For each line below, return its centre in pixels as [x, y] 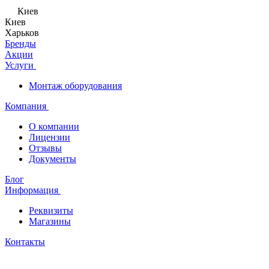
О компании [54, 126]
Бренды [20, 44]
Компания [27, 106]
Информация [33, 190]
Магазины [50, 221]
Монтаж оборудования [75, 86]
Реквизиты [51, 210]
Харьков [22, 33]
